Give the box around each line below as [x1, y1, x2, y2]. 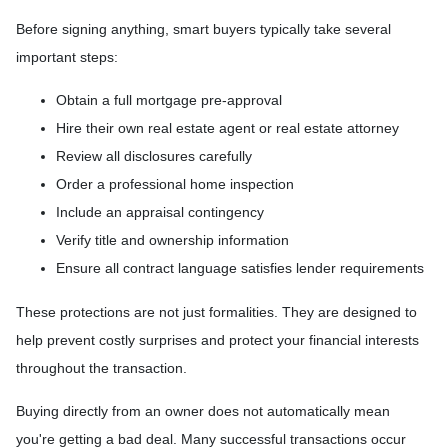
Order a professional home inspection [56, 175, 294, 192]
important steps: [16, 48, 118, 65]
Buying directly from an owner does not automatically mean [16, 402, 390, 419]
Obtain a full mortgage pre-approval [56, 91, 282, 108]
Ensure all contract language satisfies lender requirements [56, 259, 424, 276]
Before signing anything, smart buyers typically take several [16, 20, 391, 37]
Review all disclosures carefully [56, 147, 252, 164]
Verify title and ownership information [56, 231, 289, 248]
